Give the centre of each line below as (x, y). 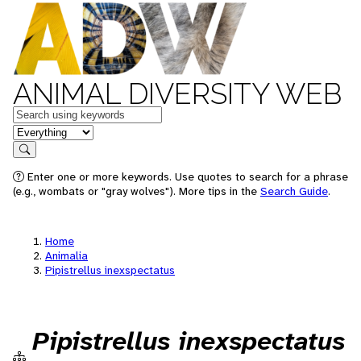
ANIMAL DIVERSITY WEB (177, 93)
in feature (39, 131)
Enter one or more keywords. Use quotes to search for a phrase (186, 176)
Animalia (66, 255)
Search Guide (294, 191)
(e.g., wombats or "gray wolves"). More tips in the (137, 191)
